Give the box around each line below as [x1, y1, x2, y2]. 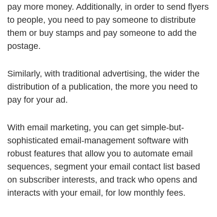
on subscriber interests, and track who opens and [7, 175, 197, 185]
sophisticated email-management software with [7, 136, 188, 146]
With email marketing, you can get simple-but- [7, 123, 184, 133]
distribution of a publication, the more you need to [7, 82, 198, 92]
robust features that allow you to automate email [7, 149, 193, 159]
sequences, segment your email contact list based [7, 162, 200, 172]
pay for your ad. [7, 95, 68, 105]
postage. [7, 41, 41, 51]
